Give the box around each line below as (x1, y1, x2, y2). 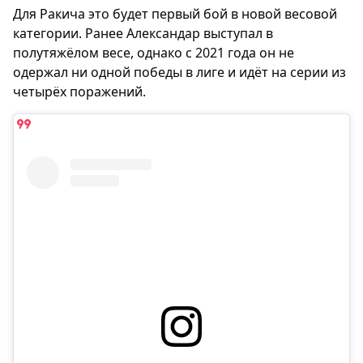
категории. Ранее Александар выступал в (13, 24, 273, 42)
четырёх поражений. (13, 83, 146, 100)
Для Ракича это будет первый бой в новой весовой (13, 5, 337, 23)
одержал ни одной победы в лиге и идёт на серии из (13, 63, 346, 81)
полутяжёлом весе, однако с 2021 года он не (13, 44, 294, 62)
